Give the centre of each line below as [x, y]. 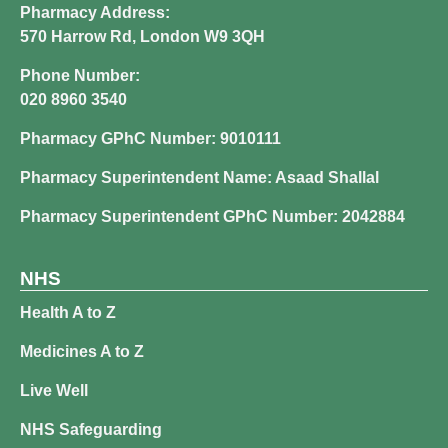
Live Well [54, 391]
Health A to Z [68, 313]
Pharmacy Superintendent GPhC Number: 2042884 [212, 217]
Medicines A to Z [82, 352]
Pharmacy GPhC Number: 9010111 [150, 139]
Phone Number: [80, 76]
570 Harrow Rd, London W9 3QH [142, 37]
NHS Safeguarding [91, 430]
